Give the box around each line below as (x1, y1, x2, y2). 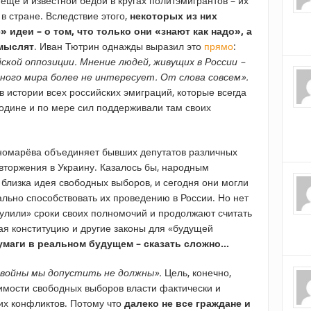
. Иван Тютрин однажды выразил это (34, 40, 204, 53)
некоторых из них (130, 9, 217, 23)
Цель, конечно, (162, 266, 231, 280)
